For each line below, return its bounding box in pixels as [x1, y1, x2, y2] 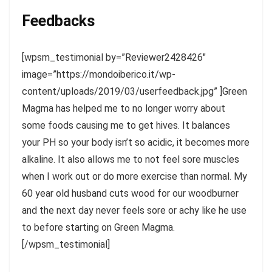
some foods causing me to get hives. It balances [22, 120, 230, 132]
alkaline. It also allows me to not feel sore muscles [22, 154, 239, 166]
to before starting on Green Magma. [22, 222, 175, 234]
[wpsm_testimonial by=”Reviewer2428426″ [22, 52, 206, 64]
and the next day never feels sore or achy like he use [22, 205, 246, 217]
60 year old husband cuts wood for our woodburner [22, 188, 239, 200]
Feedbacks [22, 12, 95, 30]
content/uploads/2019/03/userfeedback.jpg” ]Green [22, 86, 247, 98]
